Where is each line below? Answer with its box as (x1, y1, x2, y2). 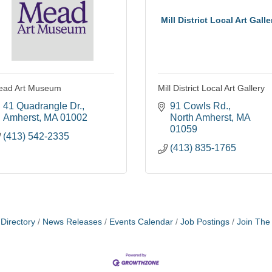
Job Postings (180, 217, 229, 227)
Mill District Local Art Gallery (158, 83, 265, 93)
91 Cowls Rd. (170, 101, 228, 112)
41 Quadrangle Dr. (3, 101, 82, 112)
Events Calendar (109, 217, 173, 227)
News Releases (42, 217, 102, 227)
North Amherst (170, 112, 231, 123)
